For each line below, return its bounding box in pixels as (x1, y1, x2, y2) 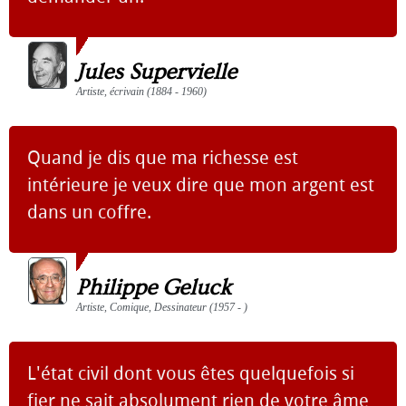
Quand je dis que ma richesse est (27, 146, 298, 169)
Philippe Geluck (76, 274, 231, 301)
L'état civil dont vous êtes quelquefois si (27, 362, 354, 384)
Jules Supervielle (76, 58, 237, 85)
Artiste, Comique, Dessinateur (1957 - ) (76, 300, 247, 314)
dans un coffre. (27, 200, 151, 223)
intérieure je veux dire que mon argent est (27, 173, 374, 196)
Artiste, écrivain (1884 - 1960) (76, 84, 207, 98)
